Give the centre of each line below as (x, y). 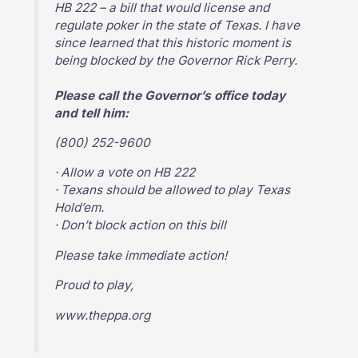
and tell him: (92, 113)
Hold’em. (80, 208)
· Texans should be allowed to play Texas (173, 190)
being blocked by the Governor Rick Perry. (176, 60)
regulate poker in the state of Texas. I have (177, 25)
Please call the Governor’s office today (170, 95)
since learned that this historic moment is (173, 42)
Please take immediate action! (141, 255)
